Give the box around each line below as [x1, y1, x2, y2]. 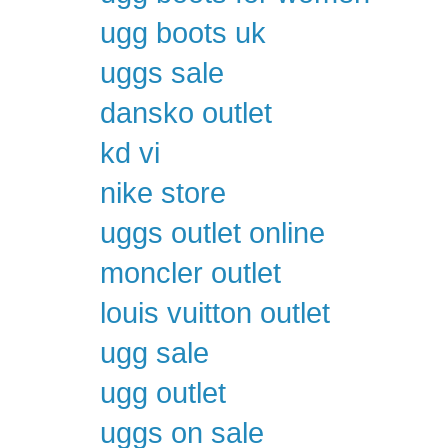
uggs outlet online [100, 217, 325, 250]
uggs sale [100, 57, 224, 90]
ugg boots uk [100, 17, 266, 50]
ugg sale [100, 337, 209, 370]
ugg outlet [100, 377, 226, 410]
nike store [100, 177, 226, 210]
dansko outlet [100, 97, 272, 130]
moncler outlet [100, 257, 281, 290]
